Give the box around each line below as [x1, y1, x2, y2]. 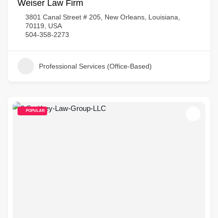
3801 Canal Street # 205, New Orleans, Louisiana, [25, 13, 180, 21]
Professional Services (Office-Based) [39, 62, 152, 70]
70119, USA [25, 22, 62, 30]
